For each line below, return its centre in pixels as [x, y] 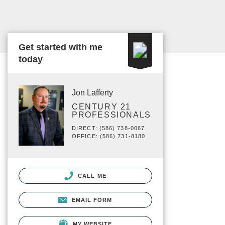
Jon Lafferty [92, 93]
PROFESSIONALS [111, 115]
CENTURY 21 [101, 107]
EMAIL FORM [92, 200]
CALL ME [91, 176]
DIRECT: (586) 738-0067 [108, 128]
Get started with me [61, 47]
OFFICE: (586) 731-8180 [109, 136]
